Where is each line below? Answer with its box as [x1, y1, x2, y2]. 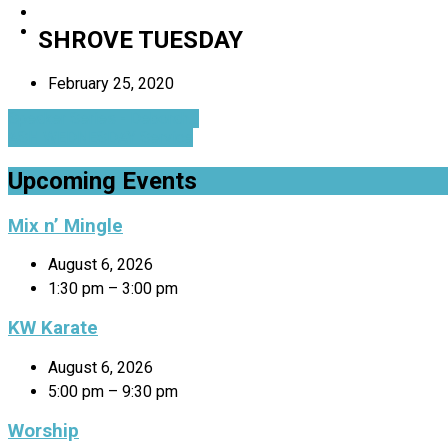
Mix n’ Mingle [8, 214, 123, 237]
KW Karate [8, 317, 98, 340]
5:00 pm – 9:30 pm [48, 381, 178, 401]
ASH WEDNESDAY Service [8, 127, 193, 147]
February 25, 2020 [48, 73, 174, 93]
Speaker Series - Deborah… [8, 108, 199, 128]
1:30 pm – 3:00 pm [48, 279, 178, 299]
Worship [8, 419, 79, 442]
